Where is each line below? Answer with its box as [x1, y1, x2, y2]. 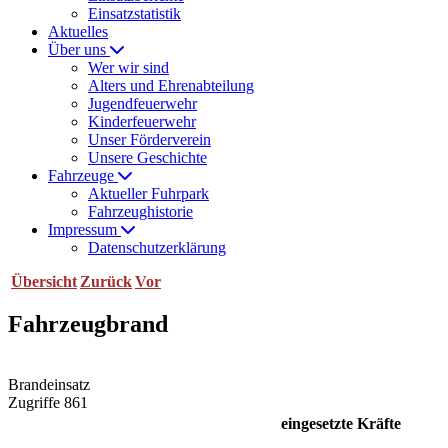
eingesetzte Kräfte [281, 414, 401, 432]
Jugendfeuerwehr [88, 95, 197, 112]
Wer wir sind [88, 59, 169, 76]
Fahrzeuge [48, 167, 118, 184]
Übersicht [11, 273, 77, 290]
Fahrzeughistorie [88, 203, 193, 220]
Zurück [80, 273, 132, 290]
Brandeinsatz [8, 375, 90, 393]
